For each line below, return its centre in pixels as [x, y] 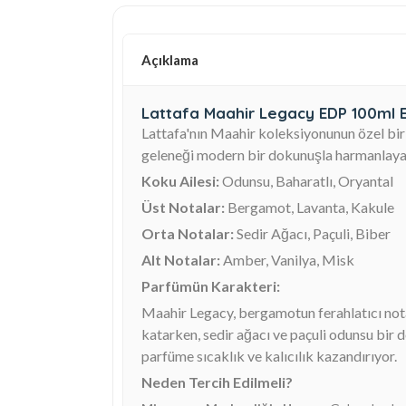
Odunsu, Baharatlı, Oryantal [306, 180]
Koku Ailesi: [180, 180]
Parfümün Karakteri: [211, 285]
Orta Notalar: [188, 233]
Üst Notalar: [183, 207]
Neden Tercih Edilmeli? [217, 382]
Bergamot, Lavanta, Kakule [309, 207]
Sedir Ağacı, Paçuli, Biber [312, 233]
